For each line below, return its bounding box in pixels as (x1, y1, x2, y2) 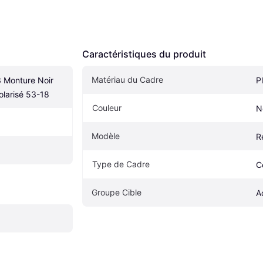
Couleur (92, 102, 122, 113)
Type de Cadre (92, 159, 150, 169)
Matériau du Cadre (92, 74, 163, 85)
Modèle (92, 130, 120, 141)
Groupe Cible (92, 187, 141, 197)
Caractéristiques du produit (82, 48, 206, 60)
